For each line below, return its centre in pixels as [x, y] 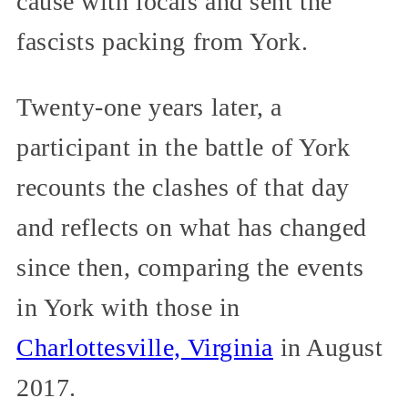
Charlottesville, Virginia [145, 348]
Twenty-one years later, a [149, 107]
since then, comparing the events [190, 268]
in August [328, 348]
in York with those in [128, 308]
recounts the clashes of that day [183, 188]
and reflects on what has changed [192, 228]
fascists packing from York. [163, 42]
